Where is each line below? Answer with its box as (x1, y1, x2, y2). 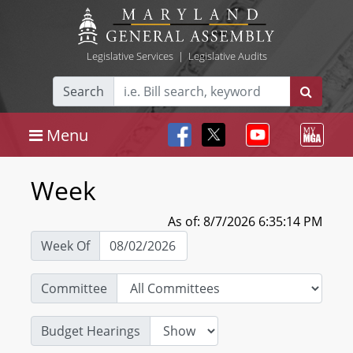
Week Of (41, 237, 90, 255)
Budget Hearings (41, 322, 140, 340)
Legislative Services (86, 49, 173, 63)
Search (63, 83, 104, 100)
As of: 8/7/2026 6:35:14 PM (168, 213, 322, 230)
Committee (41, 280, 107, 297)
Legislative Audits (188, 49, 267, 63)
